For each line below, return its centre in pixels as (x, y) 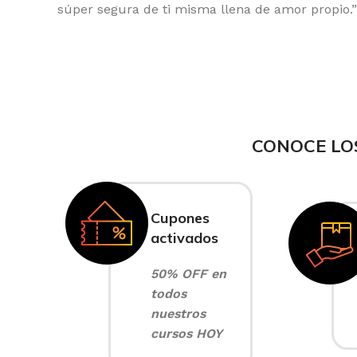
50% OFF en (188, 274)
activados (184, 238)
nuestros (178, 314)
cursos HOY (186, 333)
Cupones (180, 218)
